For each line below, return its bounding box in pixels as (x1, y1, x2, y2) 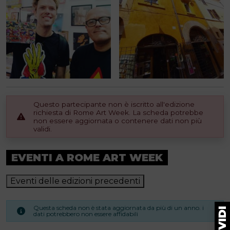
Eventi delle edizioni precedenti (10, 176, 140, 186)
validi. (33, 125, 52, 133)
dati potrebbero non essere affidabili (33, 210, 138, 218)
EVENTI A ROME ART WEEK (11, 151, 163, 164)
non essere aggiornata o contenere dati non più (33, 117, 202, 125)
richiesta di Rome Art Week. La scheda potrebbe (33, 108, 203, 117)
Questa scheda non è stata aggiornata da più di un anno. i (33, 204, 204, 212)
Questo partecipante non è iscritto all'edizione (33, 100, 195, 108)
